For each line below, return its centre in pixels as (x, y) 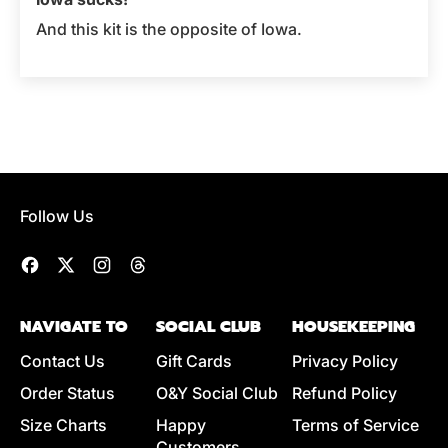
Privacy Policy (345, 361)
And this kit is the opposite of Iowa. (169, 29)
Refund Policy (344, 393)
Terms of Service (355, 425)
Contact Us (62, 361)
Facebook (76, 265)
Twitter (100, 265)
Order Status (67, 393)
